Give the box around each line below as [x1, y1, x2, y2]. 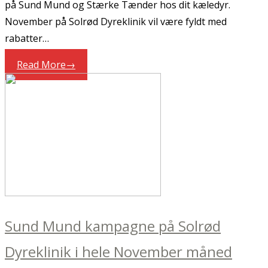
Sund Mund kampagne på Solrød [5, 215, 221, 236]
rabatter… [5, 31, 49, 45]
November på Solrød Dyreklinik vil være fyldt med [5, 14, 227, 28]
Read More [17, 57, 66, 71]
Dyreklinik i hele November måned [5, 241, 232, 261]
